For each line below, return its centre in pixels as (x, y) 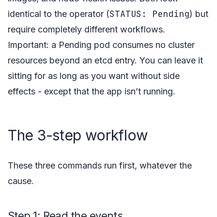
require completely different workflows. (86, 29)
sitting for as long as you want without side (94, 76)
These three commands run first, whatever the (100, 165)
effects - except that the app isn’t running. (92, 91)
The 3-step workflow (78, 135)
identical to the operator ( (59, 14)
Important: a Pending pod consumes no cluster (101, 45)
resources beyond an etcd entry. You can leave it (105, 60)
